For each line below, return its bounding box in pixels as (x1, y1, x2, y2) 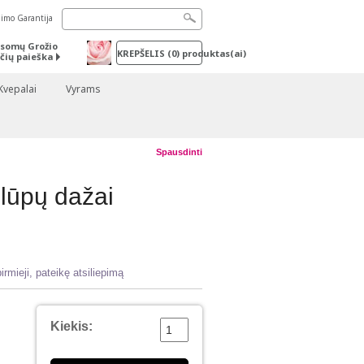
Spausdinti (155, 147, 202, 157)
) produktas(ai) (175, 47, 246, 59)
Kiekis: (50, 319, 93, 334)
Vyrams (65, 82, 101, 96)
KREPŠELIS (116, 47, 167, 59)
